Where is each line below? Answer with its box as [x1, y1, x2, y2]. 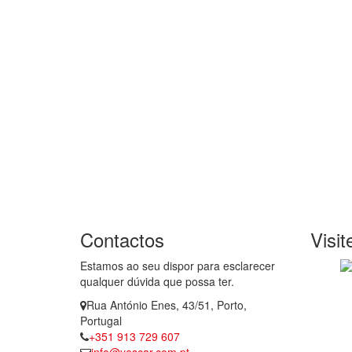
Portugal [80, 313, 122, 328]
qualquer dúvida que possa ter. [80, 273, 234, 289]
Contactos [80, 225, 164, 253]
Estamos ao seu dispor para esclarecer [80, 258, 275, 273]
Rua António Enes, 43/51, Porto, [86, 297, 247, 313]
